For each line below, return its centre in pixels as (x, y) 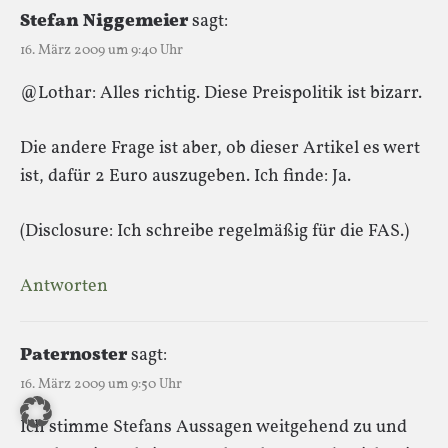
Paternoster (73, 355)
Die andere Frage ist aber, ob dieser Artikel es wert (220, 148)
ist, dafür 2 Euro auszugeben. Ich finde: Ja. (185, 176)
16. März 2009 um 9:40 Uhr (101, 50)
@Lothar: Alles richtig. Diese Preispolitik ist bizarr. (221, 93)
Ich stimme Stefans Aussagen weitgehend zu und (213, 427)
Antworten (64, 286)
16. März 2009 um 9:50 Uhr (101, 384)
